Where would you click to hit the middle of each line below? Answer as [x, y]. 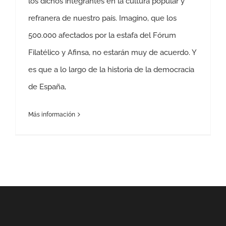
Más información [52, 115]
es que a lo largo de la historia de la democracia [111, 70]
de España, [47, 87]
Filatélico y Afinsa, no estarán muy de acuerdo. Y [112, 52]
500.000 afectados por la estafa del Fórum [102, 35]
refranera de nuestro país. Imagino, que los [102, 18]
